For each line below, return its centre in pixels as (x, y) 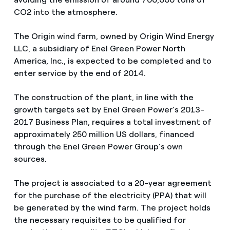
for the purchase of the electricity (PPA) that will (110, 196)
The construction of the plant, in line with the (103, 98)
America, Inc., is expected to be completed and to (112, 61)
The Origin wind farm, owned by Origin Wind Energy (114, 36)
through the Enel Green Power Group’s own (98, 147)
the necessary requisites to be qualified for (100, 220)
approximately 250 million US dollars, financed (104, 135)
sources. (30, 159)
